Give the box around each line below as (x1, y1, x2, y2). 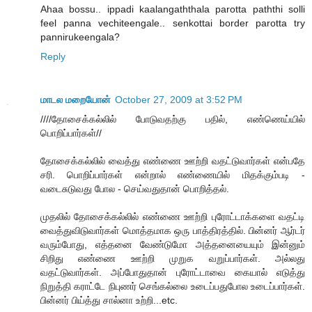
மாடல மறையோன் (40, 94, 111, 106)
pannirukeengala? (40, 31, 120, 43)
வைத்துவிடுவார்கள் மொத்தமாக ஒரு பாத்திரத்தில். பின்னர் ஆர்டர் (40, 225, 305, 237)
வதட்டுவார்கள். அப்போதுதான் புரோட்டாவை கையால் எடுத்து (40, 267, 305, 279)
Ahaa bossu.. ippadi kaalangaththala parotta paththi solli (40, 3, 305, 15)
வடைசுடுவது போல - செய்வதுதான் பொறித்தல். (40, 183, 229, 195)
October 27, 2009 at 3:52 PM (115, 94, 242, 106)
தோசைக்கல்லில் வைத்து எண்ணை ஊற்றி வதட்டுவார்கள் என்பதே (40, 155, 305, 167)
